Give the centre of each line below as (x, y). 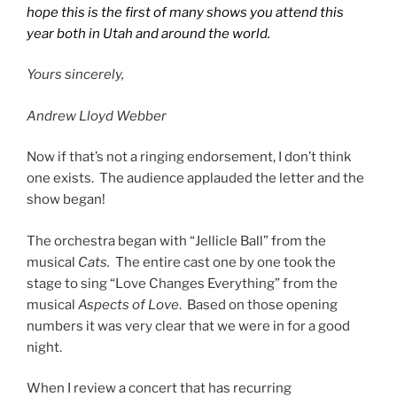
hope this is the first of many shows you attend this (185, 12)
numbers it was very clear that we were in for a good (188, 326)
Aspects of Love (128, 304)
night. (47, 347)
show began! (66, 200)
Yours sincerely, (77, 75)
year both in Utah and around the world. (151, 33)
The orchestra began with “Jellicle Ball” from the (176, 241)
